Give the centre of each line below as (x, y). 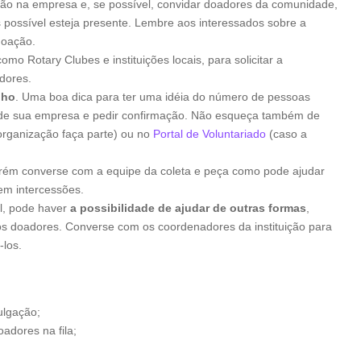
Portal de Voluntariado (210, 134)
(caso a (286, 134)
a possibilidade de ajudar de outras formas (188, 208)
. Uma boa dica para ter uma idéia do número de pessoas (163, 97)
